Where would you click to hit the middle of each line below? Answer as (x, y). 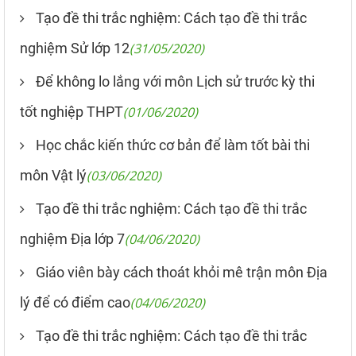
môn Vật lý (53, 175)
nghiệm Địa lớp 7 (72, 239)
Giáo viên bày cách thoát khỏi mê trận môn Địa (182, 272)
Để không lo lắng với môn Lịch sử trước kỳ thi (175, 81)
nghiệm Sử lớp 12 (75, 48)
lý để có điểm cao (75, 302)
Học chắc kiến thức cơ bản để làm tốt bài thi (173, 145)
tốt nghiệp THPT (72, 112)
